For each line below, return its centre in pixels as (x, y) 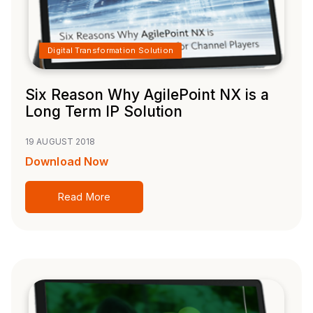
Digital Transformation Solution (111, 51)
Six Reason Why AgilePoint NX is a (147, 95)
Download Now (67, 162)
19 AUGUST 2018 (60, 142)
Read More (84, 197)
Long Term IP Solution (104, 112)
